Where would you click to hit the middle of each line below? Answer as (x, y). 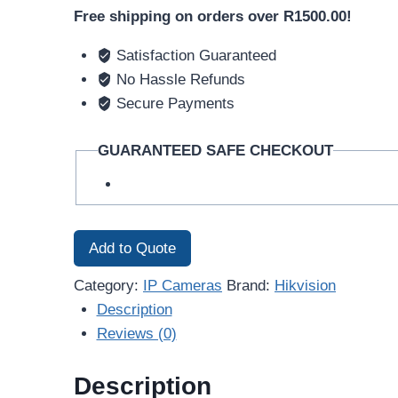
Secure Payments (173, 104)
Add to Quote (132, 248)
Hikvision (305, 285)
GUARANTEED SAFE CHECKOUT (216, 150)
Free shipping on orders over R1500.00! (213, 17)
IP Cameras (183, 285)
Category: (108, 285)
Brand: (251, 285)
